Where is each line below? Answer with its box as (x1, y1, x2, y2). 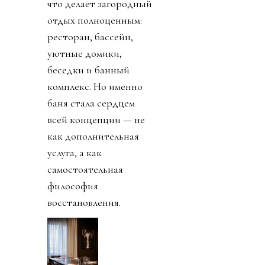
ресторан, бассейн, (47, 30, 133, 43)
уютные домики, (47, 46, 122, 60)
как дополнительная (47, 129, 139, 143)
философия (47, 179, 98, 192)
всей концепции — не (47, 112, 145, 126)
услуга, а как (47, 146, 102, 159)
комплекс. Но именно (47, 79, 143, 93)
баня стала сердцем (47, 96, 135, 109)
